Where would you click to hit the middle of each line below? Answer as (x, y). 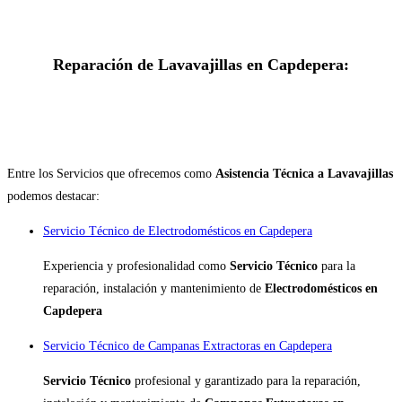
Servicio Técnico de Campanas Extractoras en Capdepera (188, 346)
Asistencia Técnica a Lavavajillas (304, 174)
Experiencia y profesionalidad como (136, 267)
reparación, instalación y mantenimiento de (154, 289)
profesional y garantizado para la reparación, (248, 381)
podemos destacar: (53, 197)
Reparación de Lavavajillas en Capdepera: (201, 65)
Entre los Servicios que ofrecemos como (111, 174)
